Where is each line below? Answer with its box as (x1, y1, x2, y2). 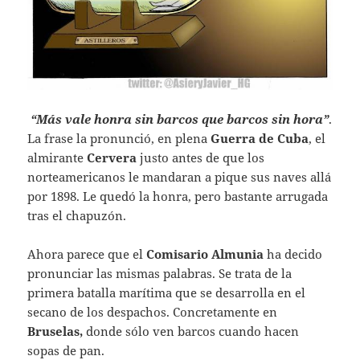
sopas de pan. (27, 342, 105, 358)
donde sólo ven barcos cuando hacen (83, 322, 300, 339)
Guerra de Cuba (211, 129, 309, 146)
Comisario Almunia (146, 245, 264, 262)
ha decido (264, 245, 323, 262)
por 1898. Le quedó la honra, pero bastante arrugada (27, 187, 329, 204)
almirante (27, 149, 88, 166)
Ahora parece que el (27, 245, 147, 262)
